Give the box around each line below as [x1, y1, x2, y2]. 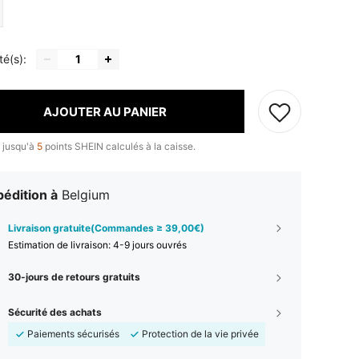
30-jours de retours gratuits [8, 271, 140, 284]
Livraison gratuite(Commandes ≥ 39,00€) [8, 222, 204, 235]
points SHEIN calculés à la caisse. [42, 140, 196, 153]
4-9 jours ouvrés [113, 239, 187, 252]
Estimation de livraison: [8, 239, 113, 252]
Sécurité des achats [8, 306, 102, 319]
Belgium [62, 187, 110, 204]
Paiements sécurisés [27, 328, 119, 341]
